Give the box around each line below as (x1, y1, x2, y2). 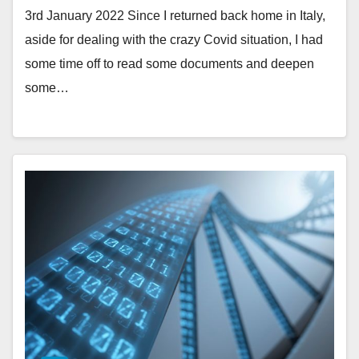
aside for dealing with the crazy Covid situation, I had (25, 33, 323, 47)
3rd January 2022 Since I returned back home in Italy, (25, 9, 325, 23)
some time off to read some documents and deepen (25, 57, 314, 71)
